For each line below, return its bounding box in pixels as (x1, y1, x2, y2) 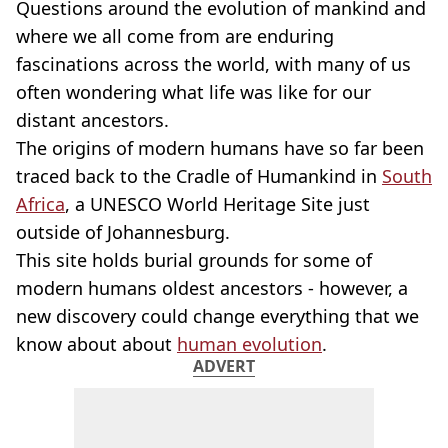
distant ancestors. (16, 108, 169, 132)
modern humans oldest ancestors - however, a (16, 276, 408, 300)
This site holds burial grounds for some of (16, 248, 372, 272)
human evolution (177, 332, 322, 356)
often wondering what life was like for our (16, 80, 371, 104)
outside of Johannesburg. (16, 220, 230, 244)
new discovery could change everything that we (16, 304, 419, 328)
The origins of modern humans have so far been (16, 136, 424, 160)
